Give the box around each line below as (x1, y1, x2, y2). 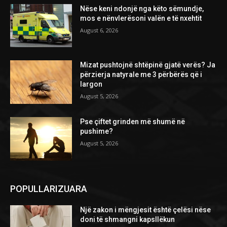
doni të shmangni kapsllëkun (80, 215, 175, 223)
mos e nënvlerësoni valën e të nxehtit (80, 14, 202, 22)
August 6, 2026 (80, 26, 119, 34)
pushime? (80, 127, 113, 135)
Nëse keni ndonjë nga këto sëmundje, (80, 4, 204, 13)
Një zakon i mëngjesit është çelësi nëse (80, 205, 211, 214)
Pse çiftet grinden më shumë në (80, 117, 185, 126)
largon (80, 80, 103, 89)
